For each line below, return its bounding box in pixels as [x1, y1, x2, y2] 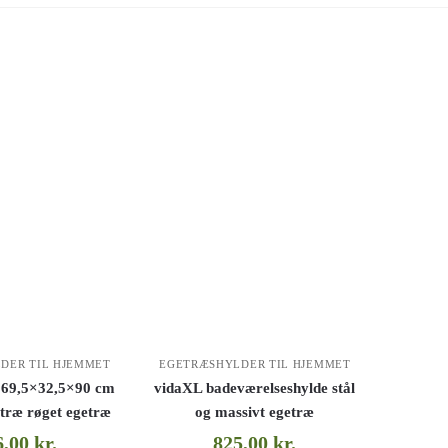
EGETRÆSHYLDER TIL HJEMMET [159, 357, 351, 370]
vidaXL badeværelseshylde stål [154, 379, 356, 396]
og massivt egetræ [195, 403, 315, 420]
